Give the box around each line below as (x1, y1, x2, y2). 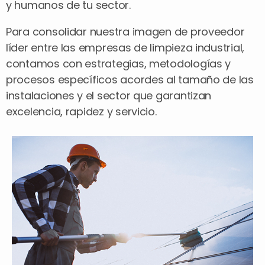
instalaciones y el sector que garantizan (6, 88, 212, 103)
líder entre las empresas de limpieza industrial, (6, 40, 245, 55)
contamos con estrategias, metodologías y (6, 56, 231, 71)
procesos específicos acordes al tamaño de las (6, 72, 254, 87)
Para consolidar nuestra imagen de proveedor (6, 24, 245, 39)
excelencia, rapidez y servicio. (6, 104, 157, 119)
